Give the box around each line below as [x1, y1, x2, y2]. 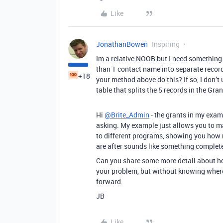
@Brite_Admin [105, 110, 149, 119]
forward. [96, 176, 123, 186]
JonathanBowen [96, 39, 148, 49]
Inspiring [152, 39, 180, 49]
